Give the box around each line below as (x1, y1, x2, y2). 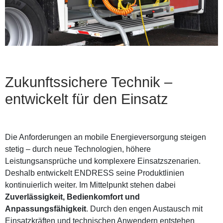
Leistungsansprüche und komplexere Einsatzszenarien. (5, 157, 201, 166)
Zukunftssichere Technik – (5, 74, 172, 91)
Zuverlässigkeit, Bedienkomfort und (5, 193, 140, 202)
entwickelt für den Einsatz (5, 91, 168, 108)
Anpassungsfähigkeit (5, 205, 86, 214)
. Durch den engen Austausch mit (86, 205, 203, 214)
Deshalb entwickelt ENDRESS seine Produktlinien (5, 169, 184, 178)
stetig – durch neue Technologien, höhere (5, 145, 151, 154)
